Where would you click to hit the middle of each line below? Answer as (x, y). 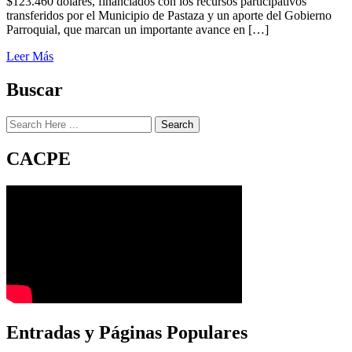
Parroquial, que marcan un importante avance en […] (137, 30)
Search (177, 124)
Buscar (35, 89)
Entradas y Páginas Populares (127, 332)
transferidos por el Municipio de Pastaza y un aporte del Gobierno (169, 16)
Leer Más (30, 57)
